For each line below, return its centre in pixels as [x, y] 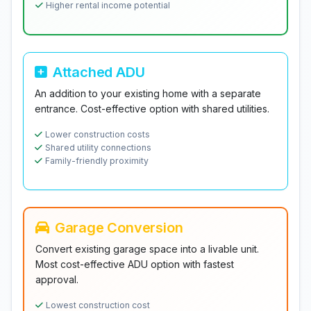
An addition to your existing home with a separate [148, 93]
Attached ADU [99, 72]
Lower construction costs [98, 134]
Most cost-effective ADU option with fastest [135, 264]
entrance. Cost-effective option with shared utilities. [152, 109]
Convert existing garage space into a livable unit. [147, 249]
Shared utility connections [98, 148]
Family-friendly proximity [97, 161]
